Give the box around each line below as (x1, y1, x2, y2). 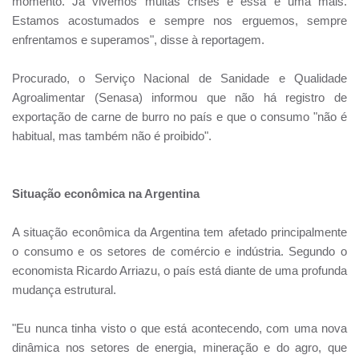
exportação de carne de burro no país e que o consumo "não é (12, 109, 347, 123)
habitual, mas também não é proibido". (12, 128, 212, 143)
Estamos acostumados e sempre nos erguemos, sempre (12, 13, 347, 27)
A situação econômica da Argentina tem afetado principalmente (12, 224, 347, 239)
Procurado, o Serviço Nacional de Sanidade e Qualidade (12, 71, 347, 85)
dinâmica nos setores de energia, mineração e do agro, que (12, 340, 347, 354)
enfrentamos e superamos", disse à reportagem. (12, 32, 264, 46)
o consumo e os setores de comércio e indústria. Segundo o (12, 244, 347, 258)
